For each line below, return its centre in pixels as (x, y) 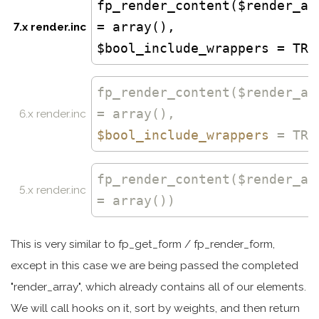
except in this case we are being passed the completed (155, 265)
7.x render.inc (49, 27)
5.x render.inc (52, 190)
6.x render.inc (52, 114)
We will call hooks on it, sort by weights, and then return (155, 308)
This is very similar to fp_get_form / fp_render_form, (143, 244)
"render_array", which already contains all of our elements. (158, 287)
